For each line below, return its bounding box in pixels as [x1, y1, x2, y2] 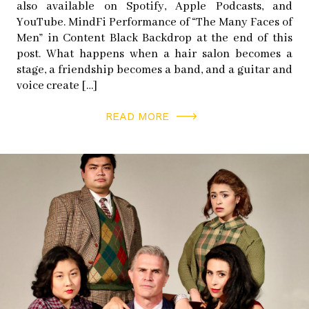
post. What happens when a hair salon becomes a [17, 47, 292, 62]
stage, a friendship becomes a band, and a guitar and [17, 63, 292, 78]
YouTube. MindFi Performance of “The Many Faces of [17, 15, 292, 30]
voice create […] [17, 79, 97, 94]
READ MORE [106, 110, 169, 123]
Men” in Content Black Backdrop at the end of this [17, 31, 292, 46]
